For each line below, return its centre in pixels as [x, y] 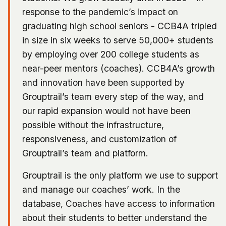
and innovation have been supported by [103, 82]
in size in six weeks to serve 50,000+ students [118, 40]
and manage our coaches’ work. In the [101, 189]
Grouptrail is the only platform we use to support [120, 175]
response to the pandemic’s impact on [100, 12]
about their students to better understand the [115, 217]
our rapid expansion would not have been [106, 110]
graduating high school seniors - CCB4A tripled [120, 26]
